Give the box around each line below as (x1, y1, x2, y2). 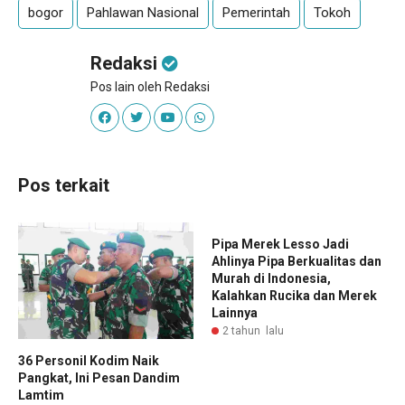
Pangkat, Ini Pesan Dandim (18, 371, 180, 386)
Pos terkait (18, 174, 109, 196)
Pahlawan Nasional (87, 5, 199, 21)
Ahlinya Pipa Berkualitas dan (212, 254, 381, 268)
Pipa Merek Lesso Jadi (212, 237, 349, 251)
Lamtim (18, 388, 64, 403)
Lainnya (212, 306, 258, 320)
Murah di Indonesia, (212, 271, 331, 286)
